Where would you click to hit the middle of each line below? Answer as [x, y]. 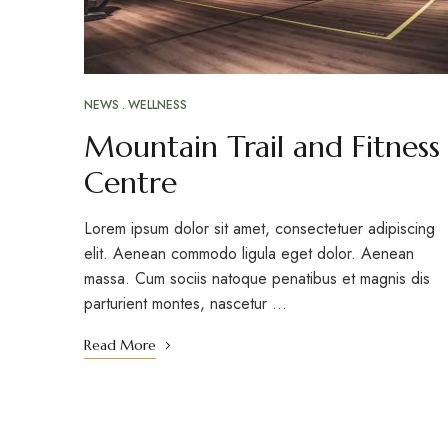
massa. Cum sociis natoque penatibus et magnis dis [257, 279]
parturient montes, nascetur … [185, 304]
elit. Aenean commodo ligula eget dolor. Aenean [249, 254]
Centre [130, 183]
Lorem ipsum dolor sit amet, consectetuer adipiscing [259, 229]
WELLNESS [157, 105]
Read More [120, 345]
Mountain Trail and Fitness [262, 147]
